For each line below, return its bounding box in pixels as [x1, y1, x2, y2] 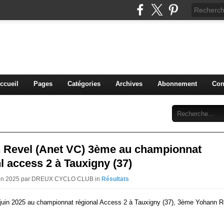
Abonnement [157, 80, 197, 87]
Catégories [67, 80, 100, 87]
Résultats [101, 175, 129, 182]
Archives [115, 80, 142, 87]
